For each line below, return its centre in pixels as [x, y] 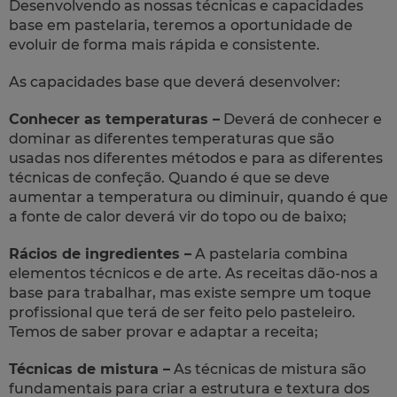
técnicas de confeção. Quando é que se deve [169, 177]
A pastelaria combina [270, 253]
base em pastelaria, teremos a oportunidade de [181, 25]
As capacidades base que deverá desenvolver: [175, 82]
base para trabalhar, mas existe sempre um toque [190, 292]
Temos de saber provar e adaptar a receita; [163, 331]
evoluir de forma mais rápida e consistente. [164, 44]
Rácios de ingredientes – [100, 253]
